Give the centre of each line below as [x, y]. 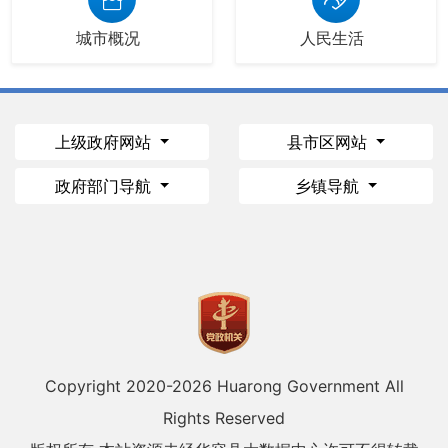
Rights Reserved [224, 418]
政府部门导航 [105, 186]
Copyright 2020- [108, 386]
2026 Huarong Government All [287, 386]
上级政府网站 [105, 142]
